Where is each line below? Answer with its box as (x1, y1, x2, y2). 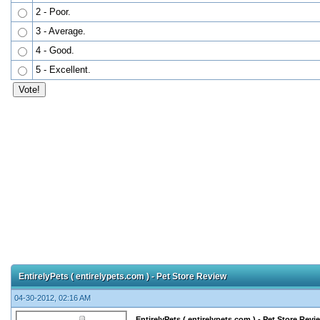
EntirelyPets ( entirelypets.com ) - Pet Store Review (19, 271, 226, 281)
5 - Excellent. (36, 64, 91, 75)
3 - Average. (36, 26, 86, 36)
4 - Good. (36, 45, 74, 56)
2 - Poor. (36, 6, 71, 17)
